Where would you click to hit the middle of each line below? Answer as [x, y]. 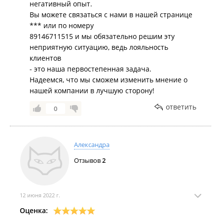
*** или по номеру [62, 25]
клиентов [45, 58]
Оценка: [34, 210]
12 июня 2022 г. [40, 195]
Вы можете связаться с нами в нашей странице [111, 15]
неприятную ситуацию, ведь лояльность [99, 47]
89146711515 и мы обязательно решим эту [102, 36]
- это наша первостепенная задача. [91, 69]
